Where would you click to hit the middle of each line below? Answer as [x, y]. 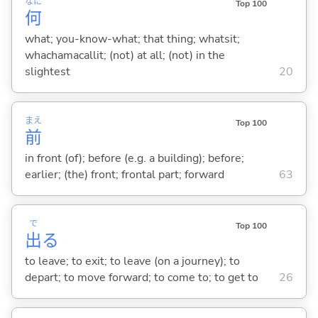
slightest [47, 71]
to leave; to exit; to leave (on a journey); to [132, 261]
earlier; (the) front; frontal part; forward [124, 174]
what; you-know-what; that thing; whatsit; [132, 39]
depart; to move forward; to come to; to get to [141, 277]
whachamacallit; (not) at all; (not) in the [125, 55]
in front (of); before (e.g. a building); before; [134, 158]
